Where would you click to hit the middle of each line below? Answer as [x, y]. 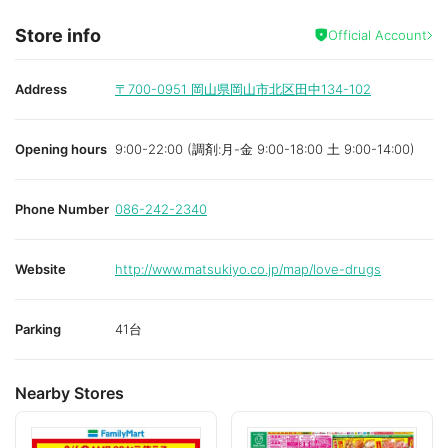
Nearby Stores [69, 392]
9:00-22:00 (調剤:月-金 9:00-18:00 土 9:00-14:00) [265, 148]
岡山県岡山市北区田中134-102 [281, 88]
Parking [38, 328]
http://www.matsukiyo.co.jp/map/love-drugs [248, 268]
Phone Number [62, 208]
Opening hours [61, 148]
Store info [58, 35]
